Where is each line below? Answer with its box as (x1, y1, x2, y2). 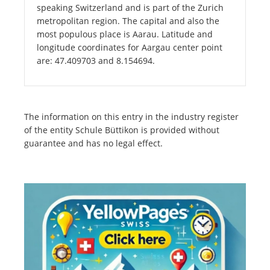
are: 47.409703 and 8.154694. (37, 55, 155, 67)
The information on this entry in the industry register (24, 111, 239, 123)
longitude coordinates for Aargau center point (37, 42, 222, 54)
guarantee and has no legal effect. (24, 137, 163, 149)
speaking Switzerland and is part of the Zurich (37, 2, 224, 14)
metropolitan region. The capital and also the (37, 15, 219, 27)
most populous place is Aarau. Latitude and (37, 28, 213, 40)
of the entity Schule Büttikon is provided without (24, 124, 219, 136)
